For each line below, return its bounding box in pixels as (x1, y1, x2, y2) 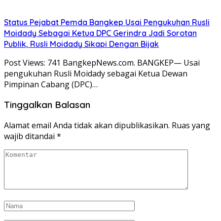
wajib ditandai (4, 131, 57, 142)
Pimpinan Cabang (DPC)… (4, 78, 98, 90)
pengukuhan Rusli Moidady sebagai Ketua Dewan (4, 68, 187, 79)
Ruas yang (172, 120, 210, 131)
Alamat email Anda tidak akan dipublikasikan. (4, 120, 170, 131)
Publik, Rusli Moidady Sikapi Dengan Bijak (4, 38, 159, 49)
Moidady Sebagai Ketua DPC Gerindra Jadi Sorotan (4, 28, 197, 38)
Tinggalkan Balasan (4, 99, 90, 111)
